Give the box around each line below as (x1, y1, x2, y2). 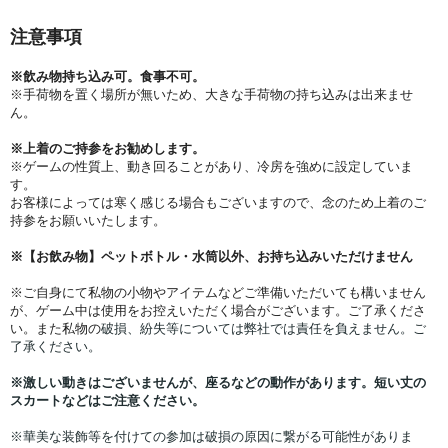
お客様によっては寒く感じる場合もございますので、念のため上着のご (10, 195, 426, 210)
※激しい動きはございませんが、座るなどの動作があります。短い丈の (10, 375, 426, 390)
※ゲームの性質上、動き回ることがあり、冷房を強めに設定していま (10, 159, 413, 174)
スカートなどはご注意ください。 (10, 393, 205, 408)
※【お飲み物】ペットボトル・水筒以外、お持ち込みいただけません (10, 249, 413, 264)
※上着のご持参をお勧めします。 (10, 141, 205, 156)
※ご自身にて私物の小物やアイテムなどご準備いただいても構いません (10, 285, 426, 300)
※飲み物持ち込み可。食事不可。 (10, 69, 205, 84)
